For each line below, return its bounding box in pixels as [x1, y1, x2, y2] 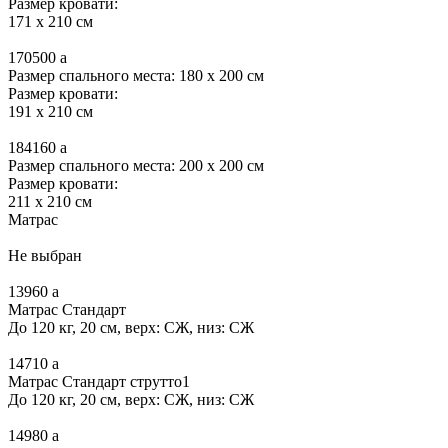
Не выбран [8, 246, 82, 264]
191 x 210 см [8, 102, 93, 120]
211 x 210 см [8, 192, 92, 210]
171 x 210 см [8, 12, 93, 30]
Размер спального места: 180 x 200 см [8, 66, 264, 84]
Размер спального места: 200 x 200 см [8, 156, 264, 174]
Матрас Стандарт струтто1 [8, 372, 190, 390]
